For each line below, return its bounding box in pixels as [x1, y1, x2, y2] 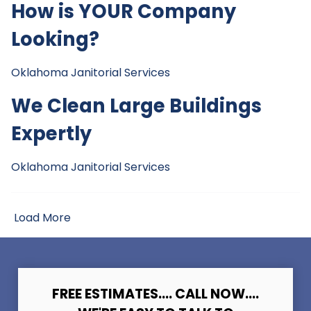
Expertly [11, 120, 92, 148]
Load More [11, 210, 71, 226]
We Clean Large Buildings [11, 92, 262, 120]
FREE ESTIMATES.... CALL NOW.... [52, 285, 259, 304]
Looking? [11, 26, 99, 53]
